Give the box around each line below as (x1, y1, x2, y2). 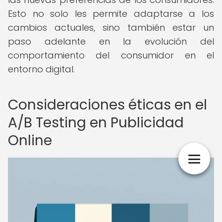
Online (8, 131, 52, 150)
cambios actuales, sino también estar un (8, 21, 214, 34)
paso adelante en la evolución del (8, 35, 214, 48)
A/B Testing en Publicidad (8, 113, 184, 132)
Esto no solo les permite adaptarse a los (8, 7, 214, 20)
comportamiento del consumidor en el (8, 49, 214, 61)
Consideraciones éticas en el (8, 95, 207, 114)
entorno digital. (8, 63, 75, 75)
